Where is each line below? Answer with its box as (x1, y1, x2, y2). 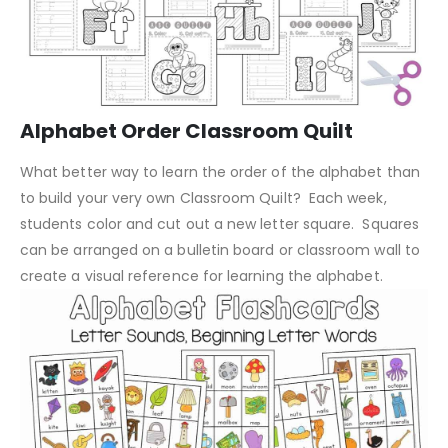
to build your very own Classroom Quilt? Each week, (20, 187, 387, 208)
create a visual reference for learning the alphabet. (20, 265, 387, 286)
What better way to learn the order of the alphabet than (20, 161, 420, 182)
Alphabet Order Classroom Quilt (20, 116, 353, 145)
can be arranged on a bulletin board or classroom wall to (20, 239, 420, 260)
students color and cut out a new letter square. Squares (20, 213, 419, 234)
